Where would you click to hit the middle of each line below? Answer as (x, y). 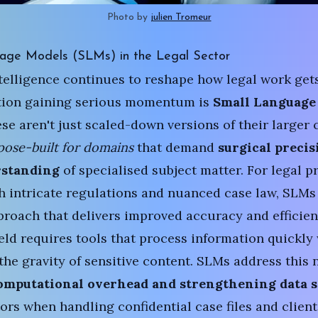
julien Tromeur (181, 17)
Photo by (128, 17)
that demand (175, 147)
